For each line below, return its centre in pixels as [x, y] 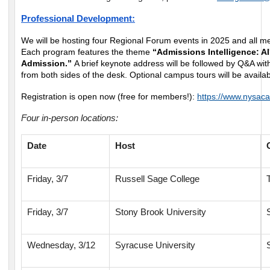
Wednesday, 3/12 [61, 246]
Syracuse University [155, 246]
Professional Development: [78, 19]
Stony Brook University [161, 212]
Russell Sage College [157, 179]
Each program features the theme [87, 52]
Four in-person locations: [70, 118]
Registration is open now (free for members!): [109, 97]
